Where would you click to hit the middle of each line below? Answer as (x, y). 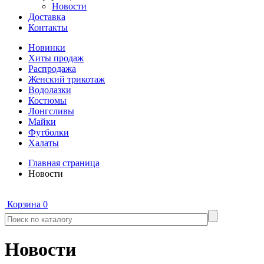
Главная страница (64, 163)
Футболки (49, 133)
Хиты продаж (56, 58)
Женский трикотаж (67, 80)
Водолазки (50, 90)
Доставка (47, 17)
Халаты (44, 143)
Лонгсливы (51, 111)
